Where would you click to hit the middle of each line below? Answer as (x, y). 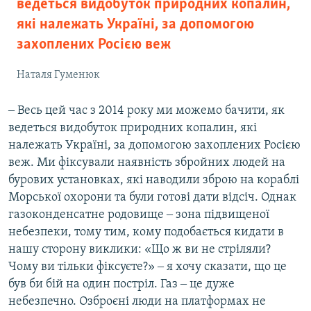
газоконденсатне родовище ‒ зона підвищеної (139, 215)
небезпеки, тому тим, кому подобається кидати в (146, 233)
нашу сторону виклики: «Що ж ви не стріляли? (140, 250)
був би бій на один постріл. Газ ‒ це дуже (121, 285)
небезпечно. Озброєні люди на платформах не (137, 302)
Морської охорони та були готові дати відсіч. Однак (152, 198)
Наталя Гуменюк (58, 75)
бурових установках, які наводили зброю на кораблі (154, 180)
